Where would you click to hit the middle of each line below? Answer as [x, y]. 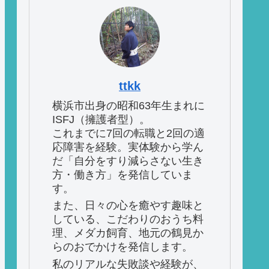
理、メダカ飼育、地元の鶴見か [128, 233]
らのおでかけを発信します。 [122, 247]
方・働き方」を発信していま [122, 175]
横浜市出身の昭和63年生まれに [128, 106]
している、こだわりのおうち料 [128, 219]
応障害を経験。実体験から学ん [128, 147]
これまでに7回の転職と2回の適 [128, 134]
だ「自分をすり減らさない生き [128, 161]
